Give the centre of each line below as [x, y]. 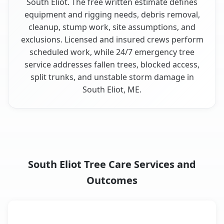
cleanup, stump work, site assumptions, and [112, 27]
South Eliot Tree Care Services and [112, 164]
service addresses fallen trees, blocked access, [112, 64]
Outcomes [112, 180]
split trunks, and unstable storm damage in [112, 77]
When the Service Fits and [137, 215]
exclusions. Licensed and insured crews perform [112, 39]
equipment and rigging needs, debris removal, [112, 14]
